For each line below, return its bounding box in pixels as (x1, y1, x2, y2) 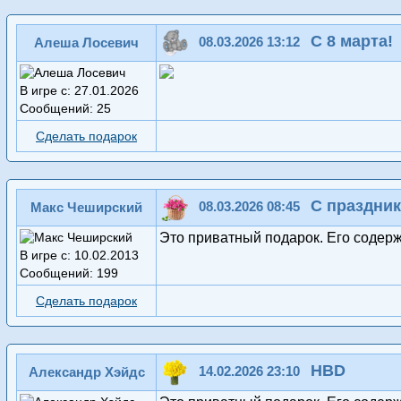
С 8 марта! (311, 31, 393, 51)
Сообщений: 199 (20, 266, 118, 281)
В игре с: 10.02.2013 (20, 248, 139, 263)
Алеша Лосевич (34, 35, 139, 51)
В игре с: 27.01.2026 (20, 83, 139, 98)
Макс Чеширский (30, 200, 142, 216)
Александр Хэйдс (28, 364, 145, 380)
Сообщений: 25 (20, 101, 111, 116)
